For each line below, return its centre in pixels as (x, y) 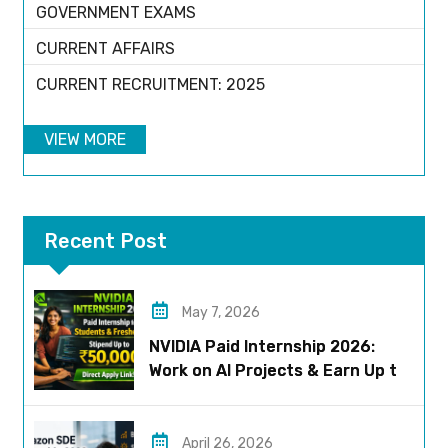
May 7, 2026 (220, 313)
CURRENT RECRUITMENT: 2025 (144, 85)
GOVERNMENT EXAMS (110, 13)
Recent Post (105, 241)
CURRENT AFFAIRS (99, 49)
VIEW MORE (85, 140)
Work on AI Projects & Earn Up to (278, 371)
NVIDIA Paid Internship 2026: (262, 347)
